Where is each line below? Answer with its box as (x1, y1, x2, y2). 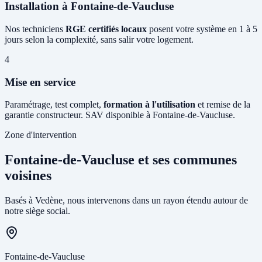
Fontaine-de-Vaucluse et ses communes (5, 152, 237, 168)
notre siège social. (5, 206, 70, 216)
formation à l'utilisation (104, 99, 195, 110)
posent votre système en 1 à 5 (147, 24, 257, 34)
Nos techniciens (5, 24, 65, 34)
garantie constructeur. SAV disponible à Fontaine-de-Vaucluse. (5, 110, 235, 120)
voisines (5, 168, 51, 184)
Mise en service (5, 75, 75, 88)
